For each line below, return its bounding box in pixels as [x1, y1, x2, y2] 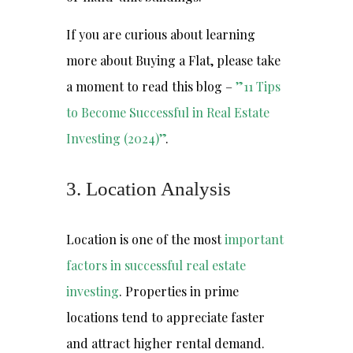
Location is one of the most [66, 231, 225, 247]
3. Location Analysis [66, 178, 231, 199]
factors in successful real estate [66, 257, 246, 273]
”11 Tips [236, 78, 281, 95]
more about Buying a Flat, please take [66, 52, 281, 69]
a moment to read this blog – [66, 78, 236, 95]
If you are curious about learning [66, 26, 255, 43]
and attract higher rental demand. [66, 335, 265, 351]
